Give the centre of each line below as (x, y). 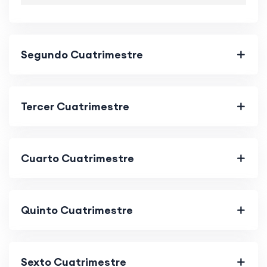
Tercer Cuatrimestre (75, 106)
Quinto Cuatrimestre (77, 210)
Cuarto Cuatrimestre (77, 158)
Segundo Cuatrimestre (82, 54)
